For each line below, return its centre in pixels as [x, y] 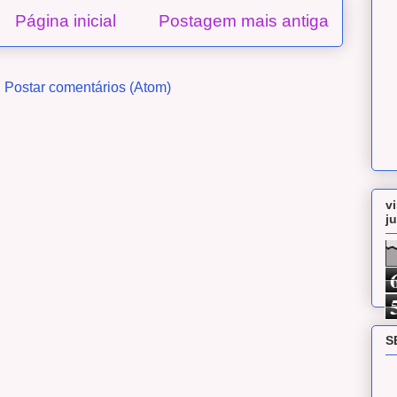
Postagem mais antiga [243, 20]
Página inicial [66, 20]
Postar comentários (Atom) [88, 87]
